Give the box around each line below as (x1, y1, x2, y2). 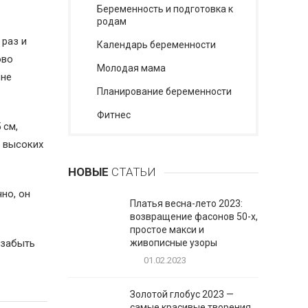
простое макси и (129, 224, 204, 235)
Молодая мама (96, 63, 166, 74)
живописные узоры (129, 237, 217, 248)
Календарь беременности (96, 39, 216, 50)
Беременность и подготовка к (96, 3, 233, 14)
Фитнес (96, 109, 131, 120)
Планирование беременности (96, 86, 232, 97)
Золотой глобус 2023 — (129, 289, 234, 300)
